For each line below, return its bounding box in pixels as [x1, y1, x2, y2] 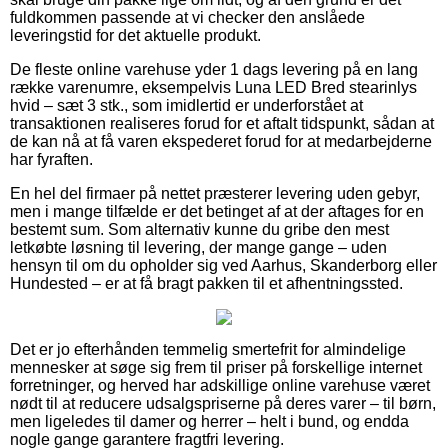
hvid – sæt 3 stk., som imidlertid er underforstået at [10, 96, 363, 114]
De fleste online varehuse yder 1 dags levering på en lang [10, 60, 418, 78]
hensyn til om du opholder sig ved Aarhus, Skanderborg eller [10, 256, 437, 274]
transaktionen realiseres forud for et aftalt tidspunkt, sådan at [10, 114, 434, 132]
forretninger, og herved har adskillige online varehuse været [10, 376, 430, 394]
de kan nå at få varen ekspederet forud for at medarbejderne [10, 132, 432, 150]
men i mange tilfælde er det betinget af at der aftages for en [10, 202, 424, 220]
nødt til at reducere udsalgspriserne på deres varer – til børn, [10, 394, 436, 412]
